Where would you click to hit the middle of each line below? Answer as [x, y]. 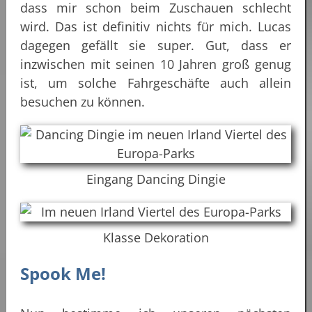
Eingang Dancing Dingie [156, 179]
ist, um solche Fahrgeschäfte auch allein [156, 83]
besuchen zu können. [83, 101]
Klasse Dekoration [156, 237]
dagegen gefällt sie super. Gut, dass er [156, 45]
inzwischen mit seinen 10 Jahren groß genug [156, 64]
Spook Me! [63, 273]
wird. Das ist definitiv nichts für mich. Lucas [156, 26]
